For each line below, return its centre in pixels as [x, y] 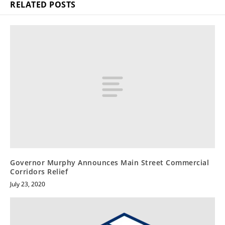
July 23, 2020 [28, 184]
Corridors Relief [39, 171]
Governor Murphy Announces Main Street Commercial [109, 162]
